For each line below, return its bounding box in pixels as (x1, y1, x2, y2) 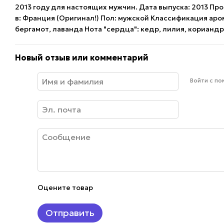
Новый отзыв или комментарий (15, 52, 148, 62)
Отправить (45, 207, 94, 218)
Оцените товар (37, 183, 93, 192)
